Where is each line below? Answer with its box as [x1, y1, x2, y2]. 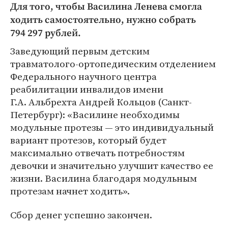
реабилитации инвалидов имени [10, 82, 163, 96]
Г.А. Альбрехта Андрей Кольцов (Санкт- [10, 95, 192, 109]
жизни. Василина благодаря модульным [10, 172, 197, 185]
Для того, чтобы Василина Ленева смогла [10, 1, 202, 13]
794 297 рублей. [10, 27, 81, 40]
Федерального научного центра [10, 70, 157, 83]
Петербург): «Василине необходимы [10, 108, 180, 122]
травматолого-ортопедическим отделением [10, 57, 216, 71]
